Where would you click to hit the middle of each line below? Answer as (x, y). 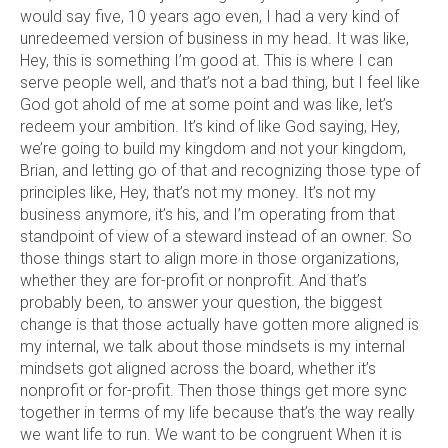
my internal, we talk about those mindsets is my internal (212, 347)
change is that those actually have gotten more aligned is (219, 325)
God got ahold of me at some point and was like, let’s (206, 105)
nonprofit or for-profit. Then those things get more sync (213, 391)
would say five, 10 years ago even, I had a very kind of (209, 17)
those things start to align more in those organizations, (209, 259)
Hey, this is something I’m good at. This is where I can (206, 61)
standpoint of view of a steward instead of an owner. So (216, 237)
